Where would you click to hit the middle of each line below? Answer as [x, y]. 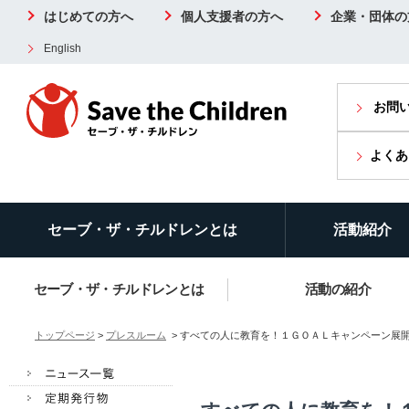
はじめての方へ [89, 16]
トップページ [65, 335]
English [63, 48]
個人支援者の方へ [232, 16]
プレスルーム [136, 335]
